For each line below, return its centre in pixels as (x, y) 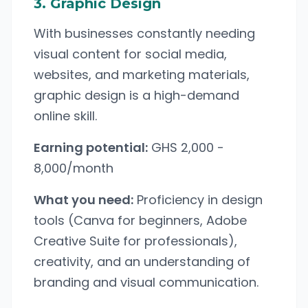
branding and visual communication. (146, 282)
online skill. (65, 116)
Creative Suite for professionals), (135, 241)
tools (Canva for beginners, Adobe (140, 220)
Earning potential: (91, 147)
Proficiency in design (198, 200)
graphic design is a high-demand (136, 95)
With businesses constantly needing (144, 33)
